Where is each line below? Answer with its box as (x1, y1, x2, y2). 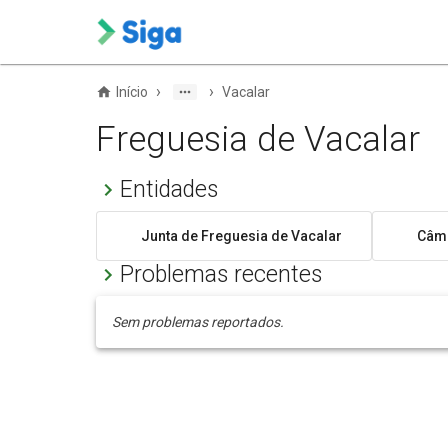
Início (116, 84, 148, 100)
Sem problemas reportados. (112, 314, 284, 331)
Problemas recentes (120, 261, 322, 289)
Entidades (120, 176, 218, 203)
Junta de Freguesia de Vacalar (141, 227, 342, 244)
